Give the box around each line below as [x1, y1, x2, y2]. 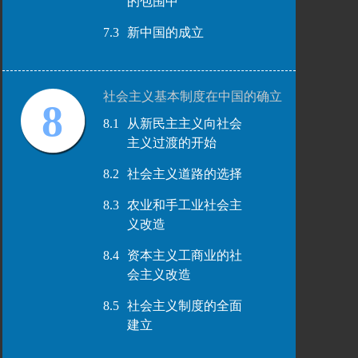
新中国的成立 [126, 26, 204, 39]
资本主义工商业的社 [126, 249, 242, 262]
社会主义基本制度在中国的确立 [102, 89, 282, 103]
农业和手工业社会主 [126, 198, 242, 212]
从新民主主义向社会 [126, 117, 242, 130]
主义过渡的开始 [126, 136, 217, 149]
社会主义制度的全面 [126, 299, 242, 312]
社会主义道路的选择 [126, 167, 242, 181]
